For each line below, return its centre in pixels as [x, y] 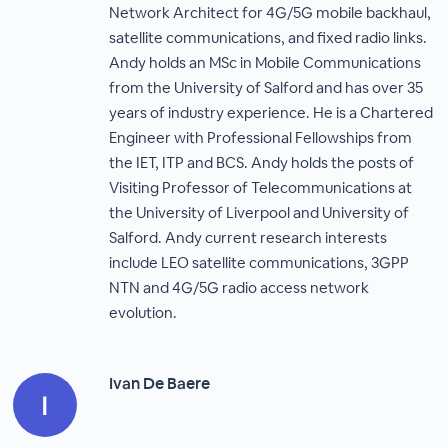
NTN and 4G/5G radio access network [239, 287]
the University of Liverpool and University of [259, 212]
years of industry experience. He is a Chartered [271, 112]
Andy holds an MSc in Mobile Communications [265, 62]
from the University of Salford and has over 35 [266, 87]
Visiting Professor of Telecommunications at [261, 187]
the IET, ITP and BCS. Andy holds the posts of [262, 162]
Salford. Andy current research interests [248, 237]
